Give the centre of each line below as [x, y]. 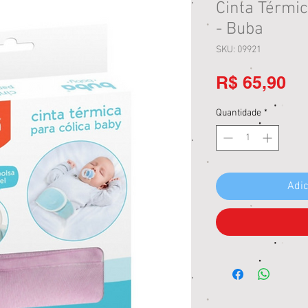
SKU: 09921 [239, 50]
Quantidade [239, 113]
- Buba [240, 30]
